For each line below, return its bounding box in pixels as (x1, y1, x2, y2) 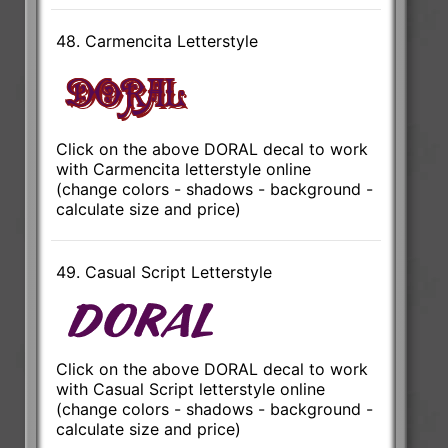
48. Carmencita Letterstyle (56, 30, 259, 51)
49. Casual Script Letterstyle (56, 261, 273, 282)
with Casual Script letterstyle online (56, 378, 326, 399)
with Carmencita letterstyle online (56, 158, 312, 179)
